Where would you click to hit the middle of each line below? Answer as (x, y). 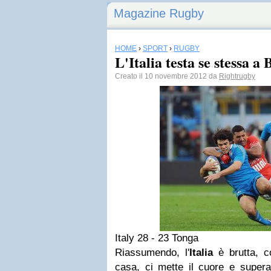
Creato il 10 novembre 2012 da (167, 76)
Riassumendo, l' (152, 253)
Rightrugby (237, 76)
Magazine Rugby (159, 13)
